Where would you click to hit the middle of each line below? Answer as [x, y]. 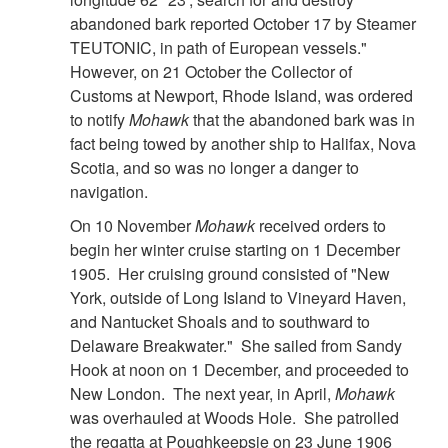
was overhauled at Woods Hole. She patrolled [234, 418]
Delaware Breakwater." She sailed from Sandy [236, 346]
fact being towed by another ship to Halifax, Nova [243, 144]
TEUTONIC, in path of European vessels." [220, 48]
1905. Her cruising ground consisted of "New [230, 274]
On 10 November [132, 226]
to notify [99, 120]
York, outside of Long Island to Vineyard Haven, [238, 298]
